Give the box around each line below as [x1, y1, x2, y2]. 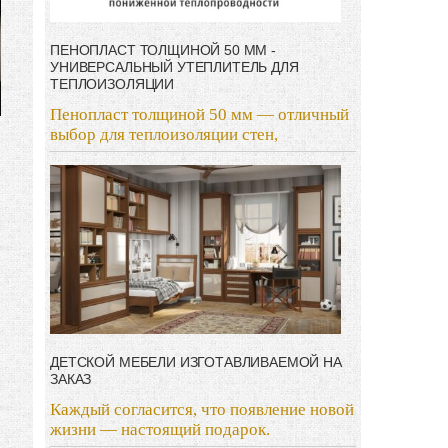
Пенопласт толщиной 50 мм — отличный [50, 105, 350, 125]
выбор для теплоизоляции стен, [50, 125, 279, 145]
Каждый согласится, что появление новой [50, 399, 355, 419]
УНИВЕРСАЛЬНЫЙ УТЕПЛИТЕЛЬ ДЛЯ [50, 59, 299, 76]
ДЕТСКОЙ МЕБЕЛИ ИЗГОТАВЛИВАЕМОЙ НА [50, 353, 342, 370]
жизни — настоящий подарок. [50, 419, 271, 439]
